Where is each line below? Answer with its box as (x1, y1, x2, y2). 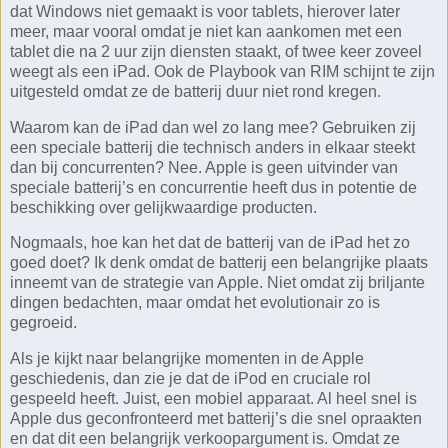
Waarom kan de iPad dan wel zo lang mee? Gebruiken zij (10, 118, 416, 136)
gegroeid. (10, 314, 77, 332)
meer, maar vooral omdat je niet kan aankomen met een (10, 22, 402, 40)
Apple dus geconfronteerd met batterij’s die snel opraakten (10, 410, 422, 428)
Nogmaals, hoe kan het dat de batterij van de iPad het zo (10, 234, 410, 252)
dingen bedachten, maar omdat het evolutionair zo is (10, 294, 380, 312)
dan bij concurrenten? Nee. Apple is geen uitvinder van (10, 158, 398, 176)
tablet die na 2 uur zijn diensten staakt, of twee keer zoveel (10, 42, 422, 60)
